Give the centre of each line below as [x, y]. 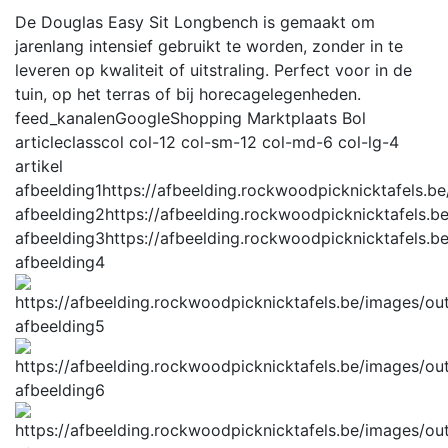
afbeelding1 [58, 189]
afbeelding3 [60, 237]
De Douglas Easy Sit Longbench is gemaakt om [195, 21]
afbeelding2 [60, 213]
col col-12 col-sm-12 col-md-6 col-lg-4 [250, 141]
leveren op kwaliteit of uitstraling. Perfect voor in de [213, 69]
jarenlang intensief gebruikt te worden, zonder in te [209, 45]
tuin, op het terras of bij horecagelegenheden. [188, 93]
